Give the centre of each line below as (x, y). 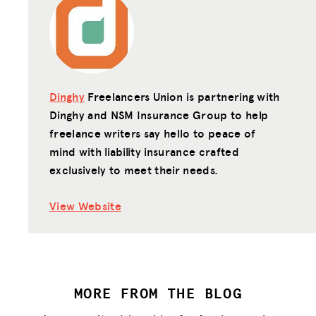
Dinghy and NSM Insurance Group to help (159, 114)
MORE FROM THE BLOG (158, 292)
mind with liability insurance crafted (144, 151)
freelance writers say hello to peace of (153, 133)
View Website (85, 205)
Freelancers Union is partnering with (182, 96)
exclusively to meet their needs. (134, 169)
